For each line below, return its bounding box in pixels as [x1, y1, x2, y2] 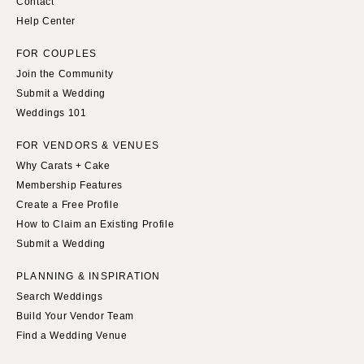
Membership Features [16, 180, 123, 192]
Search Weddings [16, 291, 103, 303]
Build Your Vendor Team [16, 310, 134, 323]
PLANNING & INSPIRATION [16, 271, 161, 283]
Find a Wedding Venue [16, 330, 128, 342]
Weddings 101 [16, 107, 87, 119]
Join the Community [16, 68, 114, 80]
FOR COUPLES [16, 48, 97, 60]
